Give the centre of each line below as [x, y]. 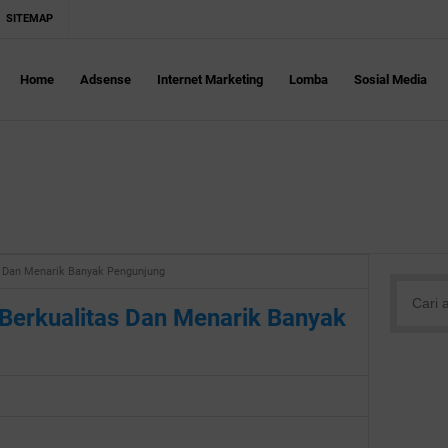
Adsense [105, 79]
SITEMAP [29, 18]
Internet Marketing [210, 79]
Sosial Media [390, 79]
